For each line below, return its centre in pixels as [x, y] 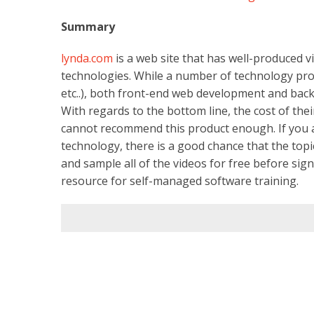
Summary [88, 26]
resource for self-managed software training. [180, 180]
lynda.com [87, 58]
